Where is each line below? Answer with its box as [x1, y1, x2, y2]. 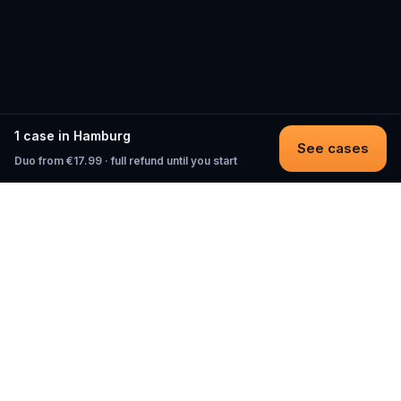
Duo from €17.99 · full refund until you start [14, 154, 237, 167]
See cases [297, 140, 369, 157]
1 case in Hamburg [14, 128, 131, 143]
